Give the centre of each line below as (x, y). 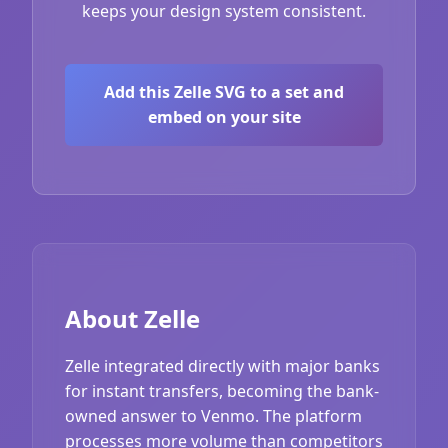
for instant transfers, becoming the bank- (222, 390)
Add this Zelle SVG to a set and (224, 91)
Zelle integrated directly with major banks (222, 365)
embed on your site (224, 116)
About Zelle (132, 318)
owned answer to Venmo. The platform (213, 415)
